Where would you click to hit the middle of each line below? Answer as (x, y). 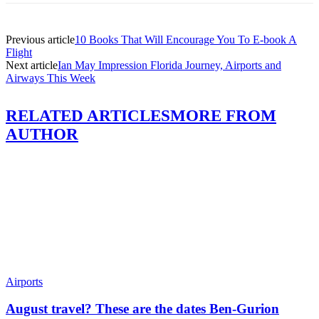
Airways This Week (51, 78)
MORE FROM (223, 115)
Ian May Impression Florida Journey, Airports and (169, 66)
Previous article (40, 40)
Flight (19, 53)
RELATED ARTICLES (88, 115)
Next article (32, 66)
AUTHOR (42, 134)
